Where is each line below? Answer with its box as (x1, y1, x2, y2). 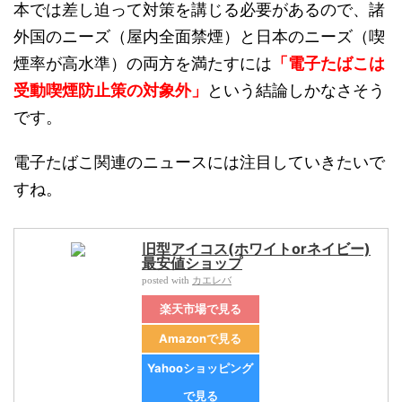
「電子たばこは (272, 54, 385, 74)
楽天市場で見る (159, 301, 241, 317)
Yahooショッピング (147, 361, 254, 376)
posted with (142, 275, 192, 286)
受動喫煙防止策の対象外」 (13, 81, 207, 100)
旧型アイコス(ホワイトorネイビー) (142, 240, 371, 258)
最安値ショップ (142, 254, 242, 273)
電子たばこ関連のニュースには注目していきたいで (13, 153, 385, 172)
